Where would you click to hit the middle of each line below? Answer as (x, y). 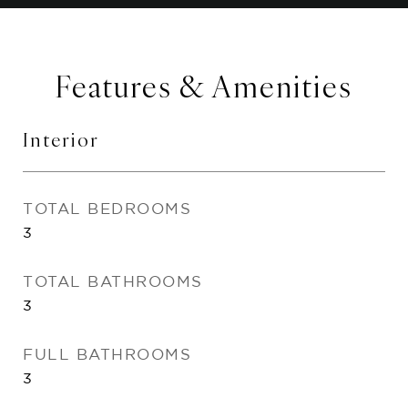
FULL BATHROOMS (107, 354)
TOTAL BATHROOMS (113, 281)
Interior (61, 139)
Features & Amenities (204, 87)
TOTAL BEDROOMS (107, 208)
